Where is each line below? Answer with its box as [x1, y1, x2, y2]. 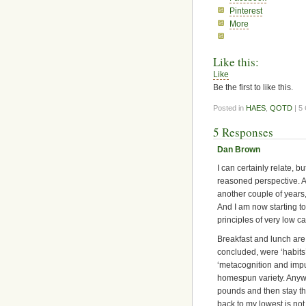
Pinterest [229, 5, 263, 16]
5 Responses [213, 124, 273, 140]
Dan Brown [217, 144, 261, 154]
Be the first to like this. [213, 82, 293, 92]
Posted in [213, 103, 246, 112]
